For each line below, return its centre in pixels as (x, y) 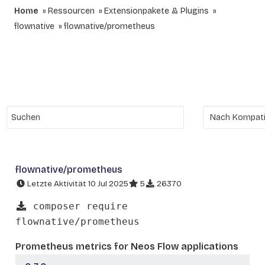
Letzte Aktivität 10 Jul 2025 (77, 184)
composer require (77, 206)
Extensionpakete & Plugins (156, 11)
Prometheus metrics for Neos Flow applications (127, 246)
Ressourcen (71, 11)
